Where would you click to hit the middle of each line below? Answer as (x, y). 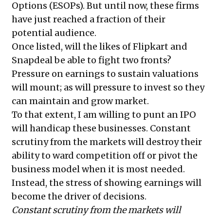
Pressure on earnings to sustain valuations (105, 73)
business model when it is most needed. (98, 169)
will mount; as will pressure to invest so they (108, 87)
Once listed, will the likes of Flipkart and (100, 46)
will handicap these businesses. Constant (101, 128)
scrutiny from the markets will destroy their (107, 142)
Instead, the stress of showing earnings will (107, 182)
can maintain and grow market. (80, 101)
